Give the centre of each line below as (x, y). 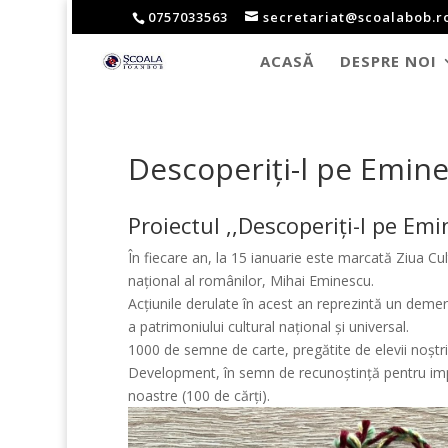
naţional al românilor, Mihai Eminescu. (250, 280)
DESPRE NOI (389, 61)
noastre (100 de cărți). (198, 395)
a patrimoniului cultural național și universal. (268, 326)
